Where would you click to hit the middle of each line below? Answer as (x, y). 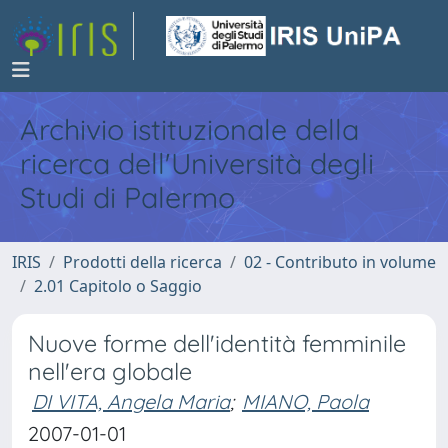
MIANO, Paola (305, 401)
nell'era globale (110, 371)
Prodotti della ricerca (142, 262)
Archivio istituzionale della (189, 129)
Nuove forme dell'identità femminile (217, 343)
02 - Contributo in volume (340, 262)
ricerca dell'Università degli (197, 163)
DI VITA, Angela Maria (131, 401)
